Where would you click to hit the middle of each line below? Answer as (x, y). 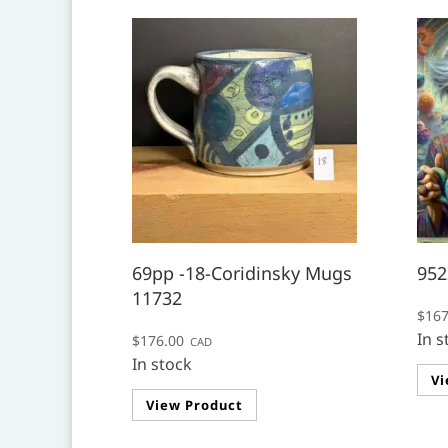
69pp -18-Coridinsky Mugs (242, 273)
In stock (162, 364)
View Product (194, 405)
